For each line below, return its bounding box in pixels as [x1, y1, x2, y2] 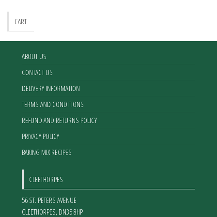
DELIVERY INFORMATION [22, 83, 80, 93]
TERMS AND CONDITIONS [22, 99, 84, 109]
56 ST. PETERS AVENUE [22, 195, 77, 205]
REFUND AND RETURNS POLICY [22, 115, 97, 125]
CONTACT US [22, 67, 53, 77]
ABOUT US [22, 51, 46, 62]
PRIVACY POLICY [22, 131, 59, 141]
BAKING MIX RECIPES [22, 147, 72, 157]
